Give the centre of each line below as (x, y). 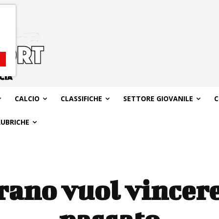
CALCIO (27, 98)
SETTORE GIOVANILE (158, 98)
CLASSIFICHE (81, 98)
